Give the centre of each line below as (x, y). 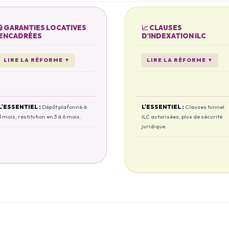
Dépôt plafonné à (64, 107)
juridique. (154, 127)
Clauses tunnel (205, 107)
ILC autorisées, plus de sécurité (182, 117)
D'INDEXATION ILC (174, 36)
